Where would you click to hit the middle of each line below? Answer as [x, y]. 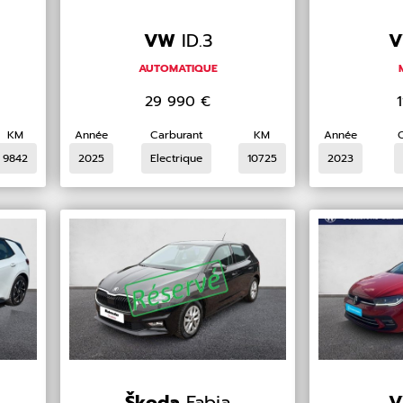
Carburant [176, 135]
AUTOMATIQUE [178, 69]
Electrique [176, 159]
